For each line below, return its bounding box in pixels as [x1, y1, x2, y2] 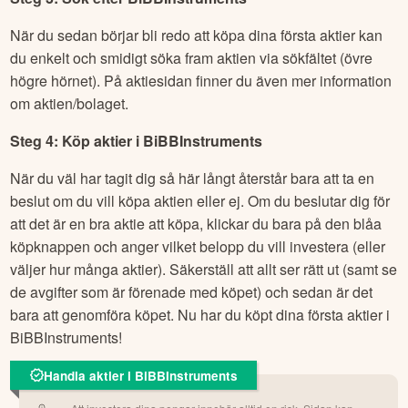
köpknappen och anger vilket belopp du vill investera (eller [10, 235, 386, 257]
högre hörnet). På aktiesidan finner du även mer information [10, 69, 393, 91]
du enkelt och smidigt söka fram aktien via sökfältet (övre [10, 46, 373, 68]
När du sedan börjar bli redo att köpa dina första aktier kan [10, 24, 383, 46]
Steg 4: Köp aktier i [10, 129, 144, 151]
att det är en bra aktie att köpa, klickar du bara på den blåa [10, 212, 382, 234]
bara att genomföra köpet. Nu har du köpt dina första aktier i [10, 303, 391, 325]
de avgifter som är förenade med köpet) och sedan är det [10, 280, 373, 302]
